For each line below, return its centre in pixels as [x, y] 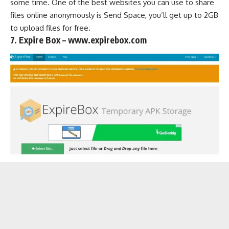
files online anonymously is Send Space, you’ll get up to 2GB [114, 15]
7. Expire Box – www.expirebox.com [78, 40]
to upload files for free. [50, 28]
